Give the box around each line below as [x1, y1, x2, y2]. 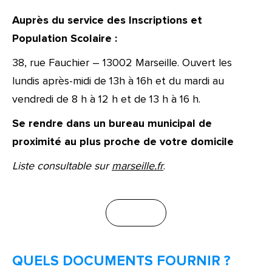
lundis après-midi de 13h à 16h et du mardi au [12, 74, 224, 87]
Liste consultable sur [12, 159, 112, 172]
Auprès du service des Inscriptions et [12, 13, 202, 27]
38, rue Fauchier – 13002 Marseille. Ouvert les [12, 56, 232, 69]
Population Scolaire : [12, 32, 117, 45]
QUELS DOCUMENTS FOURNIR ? [12, 253, 231, 270]
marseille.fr [112, 159, 163, 172]
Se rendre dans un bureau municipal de [12, 117, 212, 130]
